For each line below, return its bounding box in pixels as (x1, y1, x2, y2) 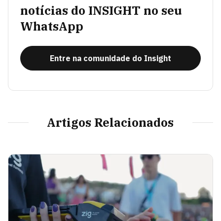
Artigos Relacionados (47, 114, 174, 131)
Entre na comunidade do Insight (49, 53, 171, 64)
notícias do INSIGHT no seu (20, 2, 182, 19)
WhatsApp (20, 18, 83, 35)
